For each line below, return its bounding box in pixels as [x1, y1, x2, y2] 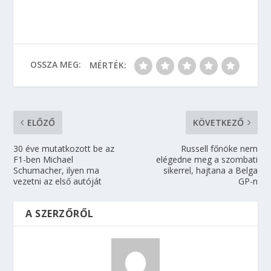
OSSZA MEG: [30, 58, 81, 70]
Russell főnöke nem [180, 143, 258, 154]
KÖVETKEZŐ [192, 117, 244, 128]
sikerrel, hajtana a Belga [163, 165, 258, 176]
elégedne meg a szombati [155, 154, 258, 165]
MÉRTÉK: [89, 59, 126, 71]
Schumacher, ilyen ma [13, 165, 100, 176]
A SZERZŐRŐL [25, 207, 94, 220]
